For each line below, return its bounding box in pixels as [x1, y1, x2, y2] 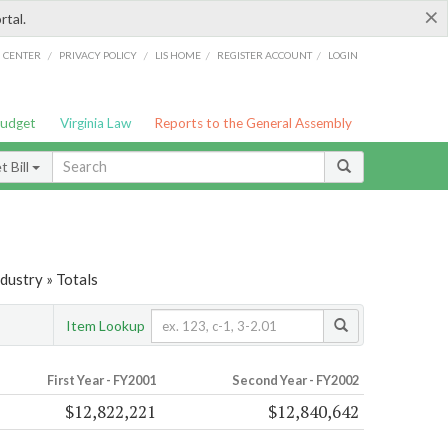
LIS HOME [155, 48, 202, 61]
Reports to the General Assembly [154, 115, 353, 131]
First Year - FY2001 [46, 372, 156, 389]
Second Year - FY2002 [231, 372, 359, 389]
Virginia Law [59, 115, 131, 131]
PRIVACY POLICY [58, 48, 137, 61]
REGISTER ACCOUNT [217, 48, 313, 61]
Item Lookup [66, 316, 145, 334]
